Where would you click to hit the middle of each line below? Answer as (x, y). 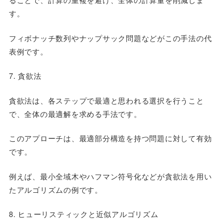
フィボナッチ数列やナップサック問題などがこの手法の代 (110, 38)
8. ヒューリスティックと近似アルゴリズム (83, 214)
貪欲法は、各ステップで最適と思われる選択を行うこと (106, 100)
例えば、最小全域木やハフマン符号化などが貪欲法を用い (110, 176)
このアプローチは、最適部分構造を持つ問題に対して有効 (110, 138)
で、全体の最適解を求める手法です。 (75, 113)
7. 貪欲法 (25, 76)
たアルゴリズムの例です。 (55, 189)
